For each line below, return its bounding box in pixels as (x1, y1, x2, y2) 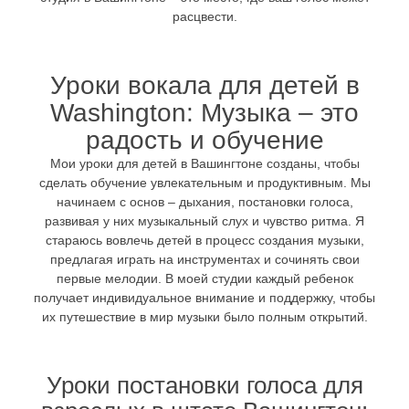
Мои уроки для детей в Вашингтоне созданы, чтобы (49, 155, 360, 171)
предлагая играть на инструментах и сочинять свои (49, 251, 360, 267)
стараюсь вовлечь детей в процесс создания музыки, (45, 232, 364, 247)
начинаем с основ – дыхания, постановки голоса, (56, 194, 353, 209)
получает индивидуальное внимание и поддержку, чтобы (34, 289, 375, 305)
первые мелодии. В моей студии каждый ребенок (56, 270, 353, 286)
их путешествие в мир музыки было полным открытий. (41, 309, 368, 324)
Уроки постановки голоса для (46, 372, 363, 398)
